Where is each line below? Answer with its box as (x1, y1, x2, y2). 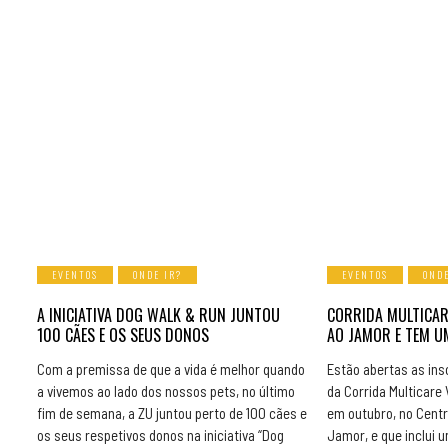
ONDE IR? (133, 267, 182, 283)
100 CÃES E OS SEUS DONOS (37, 323, 209, 348)
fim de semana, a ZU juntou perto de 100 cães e (37, 404, 307, 423)
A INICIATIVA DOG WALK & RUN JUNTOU (37, 303, 280, 328)
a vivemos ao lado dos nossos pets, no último (37, 382, 295, 401)
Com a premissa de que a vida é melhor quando (37, 360, 305, 379)
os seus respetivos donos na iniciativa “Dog (37, 426, 284, 445)
